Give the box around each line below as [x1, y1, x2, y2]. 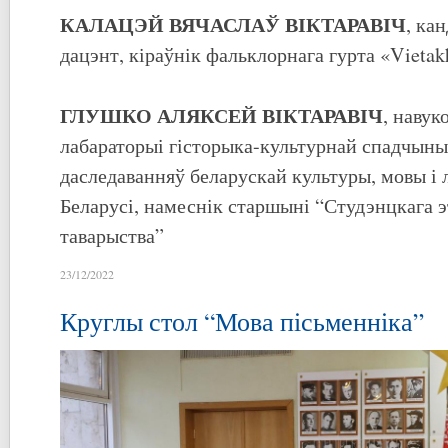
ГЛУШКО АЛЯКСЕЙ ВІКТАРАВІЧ [60, 100, 383, 131]
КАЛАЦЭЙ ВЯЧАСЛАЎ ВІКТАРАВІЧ [60, 9, 406, 40]
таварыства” [60, 222, 164, 250]
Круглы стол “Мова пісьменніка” [60, 304, 424, 339]
